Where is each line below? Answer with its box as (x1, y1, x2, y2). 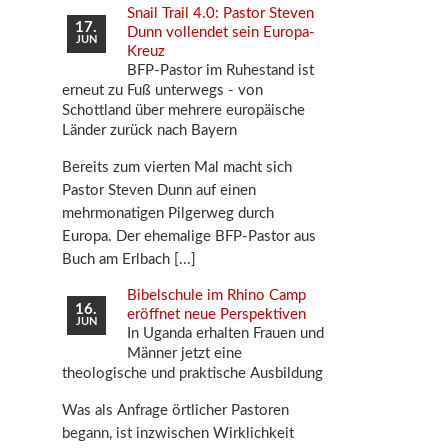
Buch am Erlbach (62, 251, 171, 267)
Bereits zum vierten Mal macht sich (62, 159, 293, 175)
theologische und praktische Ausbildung (62, 365, 324, 381)
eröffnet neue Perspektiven (126, 306, 306, 322)
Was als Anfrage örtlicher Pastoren (62, 402, 290, 418)
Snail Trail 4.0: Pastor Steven (126, 6, 314, 22)
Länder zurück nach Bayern (62, 123, 238, 139)
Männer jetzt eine (126, 345, 242, 361)
